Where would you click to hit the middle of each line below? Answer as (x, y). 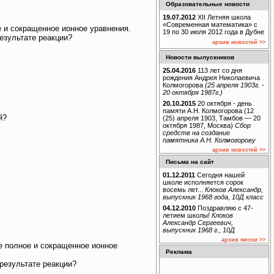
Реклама (179, 252)
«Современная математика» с (210, 25)
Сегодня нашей (220, 175)
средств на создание (196, 132)
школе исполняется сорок (203, 183)
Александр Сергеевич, (198, 222)
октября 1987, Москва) (199, 125)
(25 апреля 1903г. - (235, 85)
